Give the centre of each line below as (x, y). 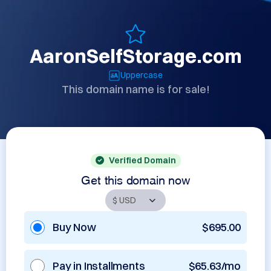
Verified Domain (142, 160)
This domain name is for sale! (135, 89)
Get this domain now (135, 178)
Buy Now (74, 227)
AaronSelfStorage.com (135, 56)
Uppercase (142, 75)
